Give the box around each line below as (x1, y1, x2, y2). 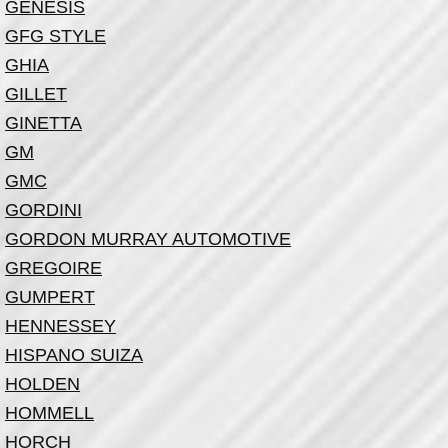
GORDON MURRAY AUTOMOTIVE (5, 229, 291, 249)
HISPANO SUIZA (5, 345, 143, 365)
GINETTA (5, 113, 82, 133)
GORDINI (5, 200, 82, 220)
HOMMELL (5, 403, 94, 423)
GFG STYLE (5, 26, 106, 46)
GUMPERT (5, 287, 95, 307)
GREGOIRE (5, 258, 102, 278)
